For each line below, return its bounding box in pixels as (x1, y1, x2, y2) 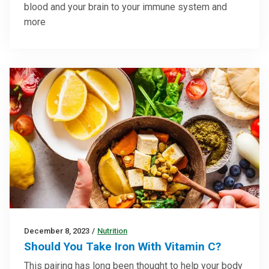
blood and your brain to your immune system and (24, 1, 227, 13)
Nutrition (97, 226, 127, 236)
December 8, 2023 (24, 226, 89, 236)
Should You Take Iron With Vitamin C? (24, 240, 221, 254)
